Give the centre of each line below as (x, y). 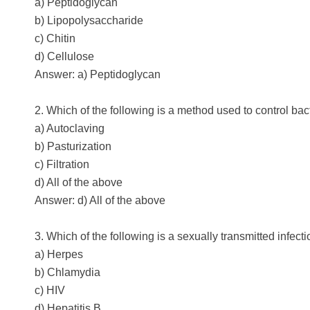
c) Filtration (62, 164)
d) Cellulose (64, 56)
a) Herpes (59, 254)
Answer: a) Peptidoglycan (98, 74)
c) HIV (50, 290)
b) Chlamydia (67, 272)
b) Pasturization (73, 146)
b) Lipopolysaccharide (89, 20)
